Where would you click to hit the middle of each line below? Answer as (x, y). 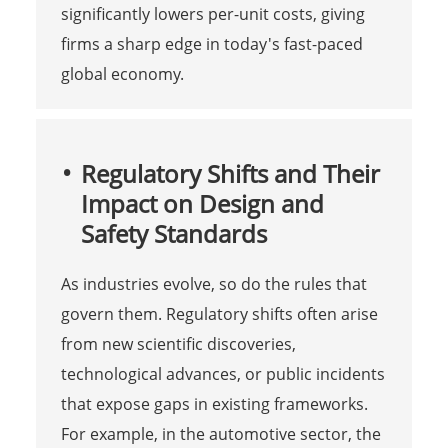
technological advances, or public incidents (222, 373)
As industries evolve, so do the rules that (213, 283)
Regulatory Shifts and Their (230, 173)
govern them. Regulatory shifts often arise (219, 313)
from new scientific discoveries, (178, 343)
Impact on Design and (202, 203)
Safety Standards (173, 233)
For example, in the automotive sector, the (220, 433)
